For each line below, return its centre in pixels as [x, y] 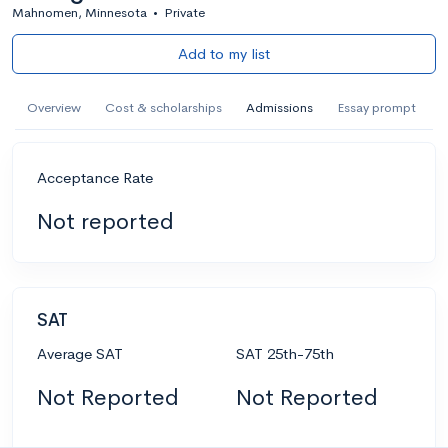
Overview [54, 107]
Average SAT [80, 353]
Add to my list [224, 53]
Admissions [279, 107]
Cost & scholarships [163, 107]
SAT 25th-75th [285, 353]
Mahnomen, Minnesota [79, 12]
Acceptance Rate [95, 177]
